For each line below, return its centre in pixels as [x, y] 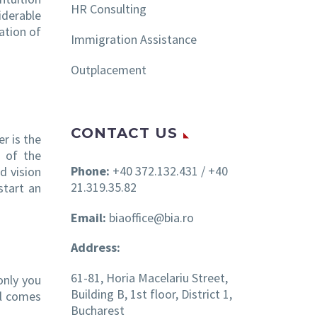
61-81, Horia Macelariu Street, [149, 278]
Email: [90, 217]
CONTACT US [124, 133]
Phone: [90, 171]
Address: [97, 248]
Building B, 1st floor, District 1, [151, 294]
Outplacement [109, 69]
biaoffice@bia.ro [151, 217]
